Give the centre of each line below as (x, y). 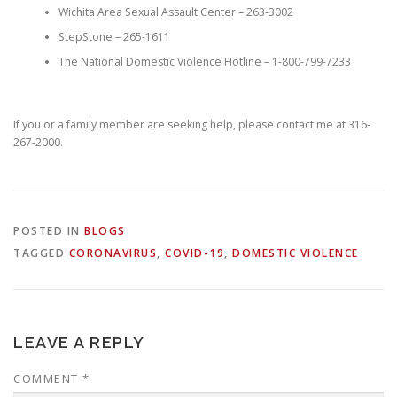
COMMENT (48, 378)
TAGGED (41, 253)
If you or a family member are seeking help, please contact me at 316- (192, 125)
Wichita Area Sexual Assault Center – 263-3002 (175, 12)
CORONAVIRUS (113, 253)
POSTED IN (49, 230)
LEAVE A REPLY (79, 342)
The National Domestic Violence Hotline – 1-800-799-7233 (204, 61)
